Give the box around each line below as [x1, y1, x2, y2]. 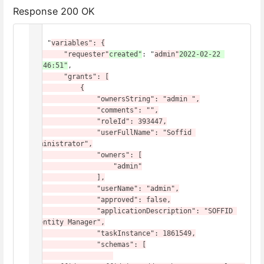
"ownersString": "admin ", [31, 94, 97, 103]
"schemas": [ [31, 240, 97, 249]
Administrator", [31, 139, 93, 148]
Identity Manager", [31, 217, 105, 226]
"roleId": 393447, [31, 117, 97, 126]
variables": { [51, 38, 105, 47]
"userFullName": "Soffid [31, 128, 97, 137]
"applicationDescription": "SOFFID [31, 206, 97, 215]
